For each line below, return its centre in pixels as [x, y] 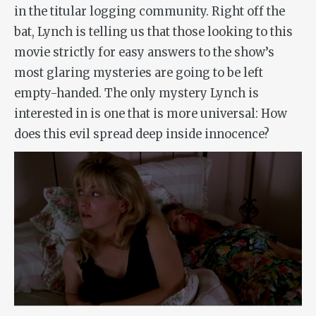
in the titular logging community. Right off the [150, 11]
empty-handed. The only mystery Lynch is [136, 93]
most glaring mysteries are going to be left [139, 73]
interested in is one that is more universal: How [151, 114]
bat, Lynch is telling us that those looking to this [153, 32]
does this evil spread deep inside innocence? [142, 134]
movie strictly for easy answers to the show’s [144, 52]
